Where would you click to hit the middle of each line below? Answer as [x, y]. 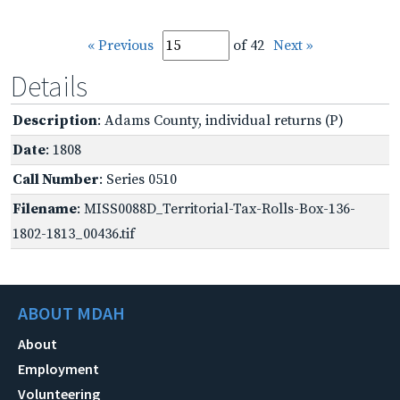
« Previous [120, 45]
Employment [58, 368]
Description [55, 120]
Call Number [56, 179]
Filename [45, 208]
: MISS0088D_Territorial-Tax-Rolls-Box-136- [216, 208]
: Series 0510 [138, 179]
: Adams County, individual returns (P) [221, 120]
